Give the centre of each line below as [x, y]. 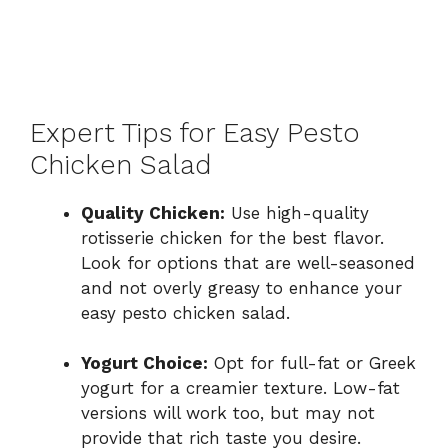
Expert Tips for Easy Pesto [195, 132]
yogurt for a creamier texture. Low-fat [240, 388]
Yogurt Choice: [144, 363]
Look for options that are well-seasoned [248, 262]
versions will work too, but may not [228, 413]
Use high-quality [297, 212]
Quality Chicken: [153, 212]
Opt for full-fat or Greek [312, 363]
